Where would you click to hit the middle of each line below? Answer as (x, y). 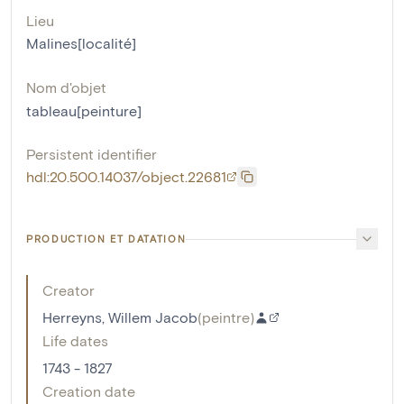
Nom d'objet (66, 87)
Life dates (75, 341)
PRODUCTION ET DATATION (106, 239)
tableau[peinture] (84, 111)
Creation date (89, 391)
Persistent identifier (92, 154)
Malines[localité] (81, 43)
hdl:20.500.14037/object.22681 (126, 177)
